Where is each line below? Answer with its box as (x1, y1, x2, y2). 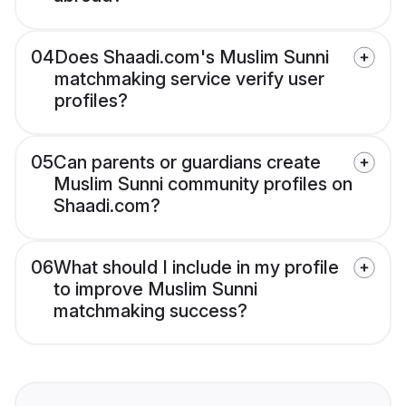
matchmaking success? (53, 300, 247, 323)
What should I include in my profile (53, 256, 339, 279)
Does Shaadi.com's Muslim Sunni (54, 46, 329, 69)
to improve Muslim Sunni (53, 278, 257, 301)
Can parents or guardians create (53, 151, 321, 174)
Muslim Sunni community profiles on (53, 173, 353, 196)
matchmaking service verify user (54, 68, 324, 91)
